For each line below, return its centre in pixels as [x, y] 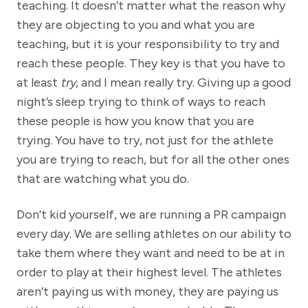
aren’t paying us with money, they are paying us [147, 292]
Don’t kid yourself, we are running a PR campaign [151, 215]
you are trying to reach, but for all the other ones [153, 160]
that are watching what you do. [103, 179]
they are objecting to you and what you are [136, 25]
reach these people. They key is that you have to [151, 64]
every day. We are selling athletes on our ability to [154, 234]
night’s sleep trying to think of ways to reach [141, 102]
